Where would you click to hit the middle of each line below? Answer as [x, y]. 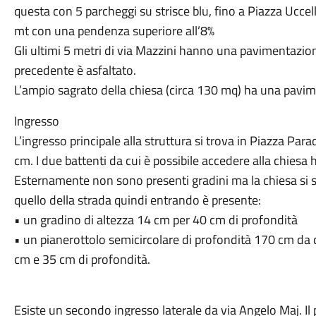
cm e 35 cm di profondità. [82, 259]
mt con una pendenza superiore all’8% [114, 31]
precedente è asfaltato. [75, 70]
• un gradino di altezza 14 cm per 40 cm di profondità [156, 220]
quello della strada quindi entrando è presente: [137, 200]
